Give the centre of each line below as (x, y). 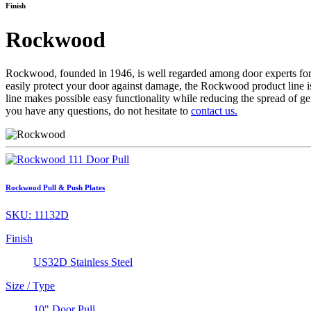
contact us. (214, 111)
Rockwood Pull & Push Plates (55, 188)
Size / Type (30, 286)
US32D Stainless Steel (83, 262)
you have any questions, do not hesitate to (98, 111)
